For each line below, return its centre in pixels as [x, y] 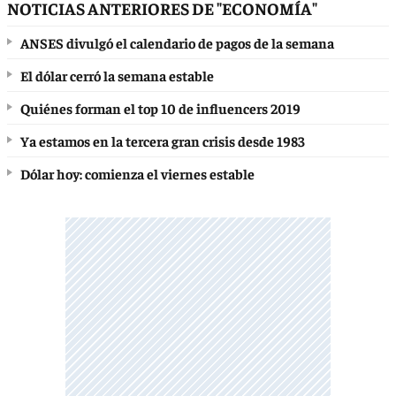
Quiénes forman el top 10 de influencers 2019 [160, 107]
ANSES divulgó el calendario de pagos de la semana [177, 42]
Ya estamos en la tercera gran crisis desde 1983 [163, 140]
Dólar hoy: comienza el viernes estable [137, 173]
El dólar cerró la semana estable [117, 75]
